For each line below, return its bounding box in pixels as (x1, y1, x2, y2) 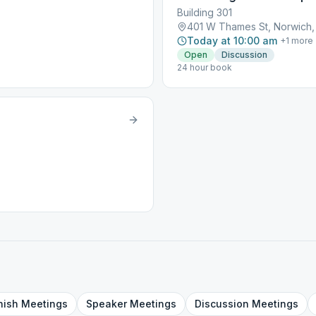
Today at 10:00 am (187, 35, 277, 47)
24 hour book (177, 62, 232, 73)
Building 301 (177, 6, 232, 18)
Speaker (86, 298, 127, 310)
